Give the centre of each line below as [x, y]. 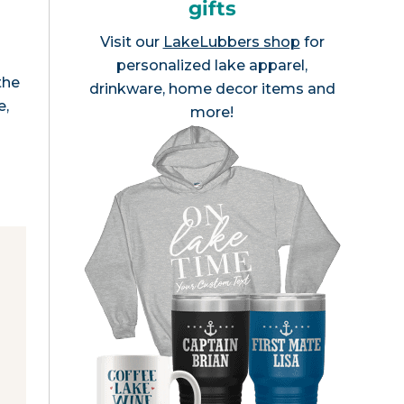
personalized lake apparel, [212, 65]
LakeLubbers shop [231, 42]
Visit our [131, 42]
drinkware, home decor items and [212, 89]
